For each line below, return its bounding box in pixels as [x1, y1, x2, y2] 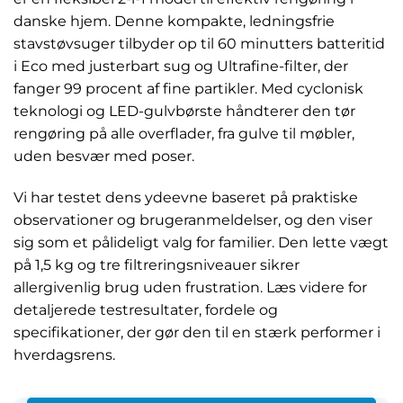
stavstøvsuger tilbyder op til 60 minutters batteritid [13, 35, 385, 53]
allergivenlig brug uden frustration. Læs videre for [13, 279, 367, 297]
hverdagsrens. [13, 346, 115, 364]
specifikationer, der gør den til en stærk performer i [13, 324, 381, 342]
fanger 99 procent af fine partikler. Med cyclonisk [13, 80, 363, 98]
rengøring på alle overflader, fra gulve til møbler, [13, 125, 354, 143]
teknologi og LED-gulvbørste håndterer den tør [13, 103, 355, 121]
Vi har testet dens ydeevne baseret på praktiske [13, 189, 358, 207]
